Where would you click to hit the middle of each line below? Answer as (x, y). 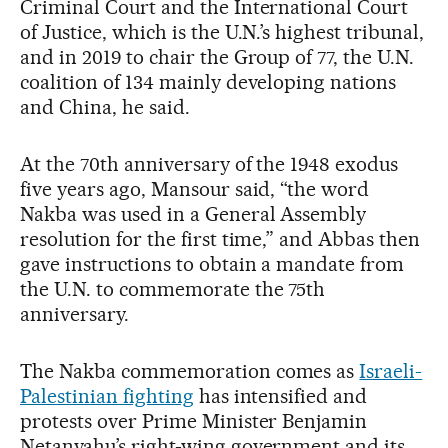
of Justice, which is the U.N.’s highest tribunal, (222, 31)
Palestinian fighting (107, 395)
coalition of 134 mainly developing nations (208, 81)
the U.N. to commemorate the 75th (173, 288)
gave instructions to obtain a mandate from (212, 263)
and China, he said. (105, 106)
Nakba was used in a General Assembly (193, 213)
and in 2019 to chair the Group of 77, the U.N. (217, 56)
